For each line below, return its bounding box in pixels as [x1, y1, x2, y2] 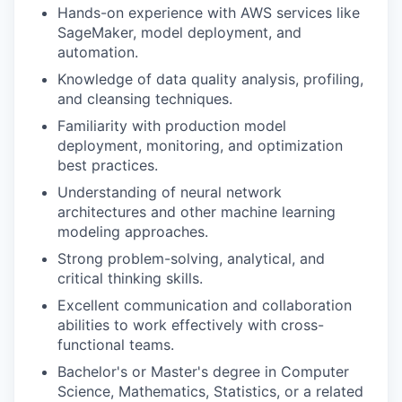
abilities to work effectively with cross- [57, 316, 324, 335]
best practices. [57, 156, 158, 175]
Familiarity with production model [57, 117, 286, 135]
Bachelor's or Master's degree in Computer [57, 363, 349, 381]
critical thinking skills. [57, 269, 203, 288]
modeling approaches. [57, 223, 208, 241]
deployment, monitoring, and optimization [57, 136, 343, 155]
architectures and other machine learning [57, 203, 336, 222]
